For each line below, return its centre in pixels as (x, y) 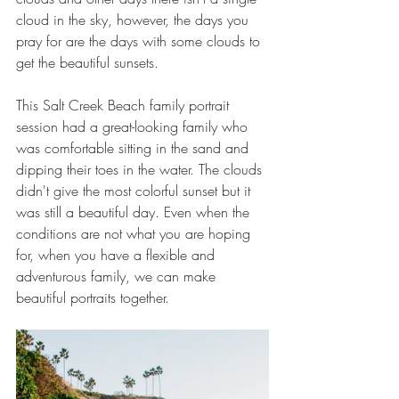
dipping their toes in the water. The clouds (141, 170)
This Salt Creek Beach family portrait (125, 106)
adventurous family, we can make (118, 277)
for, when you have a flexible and (118, 255)
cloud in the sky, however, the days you (134, 20)
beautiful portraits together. (93, 298)
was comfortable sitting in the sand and (134, 148)
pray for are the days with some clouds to (140, 41)
